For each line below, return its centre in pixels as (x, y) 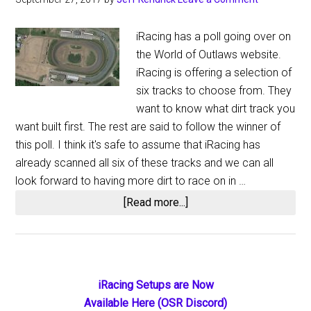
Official (204, 220)
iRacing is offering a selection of (214, 73)
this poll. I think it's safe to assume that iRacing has (138, 145)
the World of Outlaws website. (209, 54)
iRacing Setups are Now (155, 285)
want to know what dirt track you (216, 109)
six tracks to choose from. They (214, 91)
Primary (52, 288)
